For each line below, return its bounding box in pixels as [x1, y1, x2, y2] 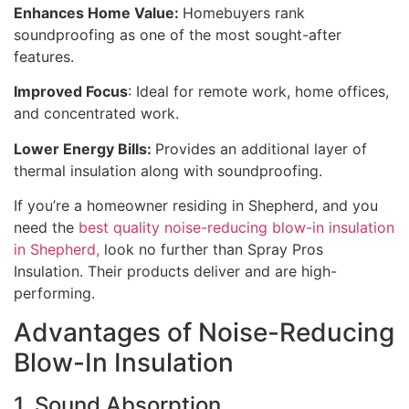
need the [14, 218, 79, 237]
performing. [14, 284, 104, 303]
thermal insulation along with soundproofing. [14, 161, 331, 180]
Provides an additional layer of [155, 139, 367, 158]
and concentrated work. [14, 104, 188, 123]
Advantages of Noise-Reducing [14, 316, 394, 348]
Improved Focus [14, 82, 128, 101]
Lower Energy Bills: [14, 139, 155, 158]
